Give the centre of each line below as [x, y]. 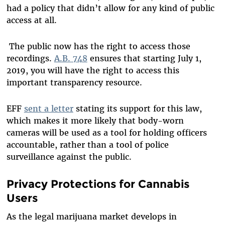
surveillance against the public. [69, 156]
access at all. [31, 20]
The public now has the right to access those [98, 46]
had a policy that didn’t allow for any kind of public [110, 8]
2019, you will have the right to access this [93, 70]
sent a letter [48, 108]
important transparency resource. [74, 82]
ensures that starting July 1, [144, 58]
